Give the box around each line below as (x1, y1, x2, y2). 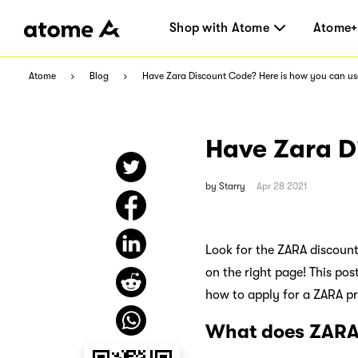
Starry (219, 180, 245, 192)
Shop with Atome (169, 21, 269, 35)
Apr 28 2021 (257, 180, 308, 192)
